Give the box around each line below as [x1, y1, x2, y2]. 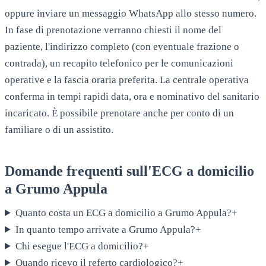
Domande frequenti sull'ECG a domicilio [5, 163, 254, 179]
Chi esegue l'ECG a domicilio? [15, 240, 144, 252]
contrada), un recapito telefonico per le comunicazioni [5, 58, 233, 69]
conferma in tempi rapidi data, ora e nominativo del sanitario [5, 91, 259, 103]
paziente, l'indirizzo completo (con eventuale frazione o [5, 41, 239, 53]
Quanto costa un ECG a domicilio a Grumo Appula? [15, 207, 232, 219]
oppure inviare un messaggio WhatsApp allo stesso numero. [5, 8, 256, 20]
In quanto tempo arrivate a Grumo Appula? [15, 224, 196, 236]
